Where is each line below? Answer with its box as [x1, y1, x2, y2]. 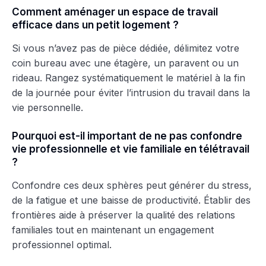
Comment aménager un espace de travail [12, 5, 218, 18]
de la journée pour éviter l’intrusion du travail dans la [12, 86, 250, 99]
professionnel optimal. [12, 238, 112, 251]
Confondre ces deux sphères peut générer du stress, [12, 179, 252, 191]
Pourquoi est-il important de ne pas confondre [12, 129, 242, 142]
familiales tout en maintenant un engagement [12, 223, 214, 236]
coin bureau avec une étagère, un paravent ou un [12, 56, 239, 69]
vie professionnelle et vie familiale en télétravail [12, 142, 249, 155]
